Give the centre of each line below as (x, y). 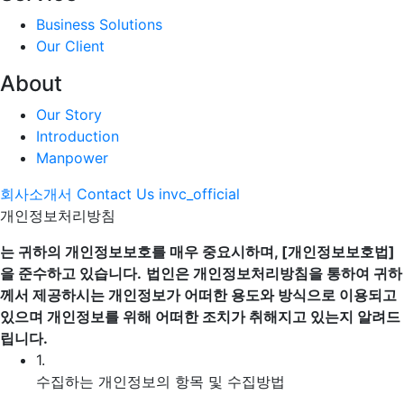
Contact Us (115, 194)
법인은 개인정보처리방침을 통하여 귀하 (274, 273)
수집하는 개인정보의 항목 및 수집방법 (161, 381)
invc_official (199, 194)
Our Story (69, 115)
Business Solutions (99, 24)
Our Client (70, 46)
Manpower (72, 158)
